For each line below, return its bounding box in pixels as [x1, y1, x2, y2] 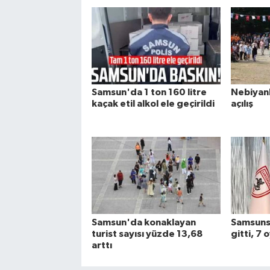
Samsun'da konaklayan [91, 217, 196, 227]
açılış [230, 99, 253, 109]
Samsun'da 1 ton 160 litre [91, 87, 207, 98]
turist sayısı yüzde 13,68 [91, 228, 202, 239]
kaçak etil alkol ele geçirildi [91, 99, 215, 109]
